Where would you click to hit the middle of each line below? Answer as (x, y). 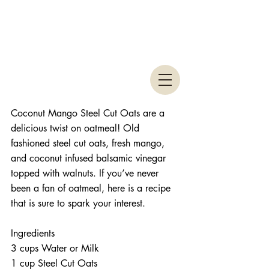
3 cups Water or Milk (58, 249)
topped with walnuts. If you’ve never (86, 174)
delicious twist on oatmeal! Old (77, 128)
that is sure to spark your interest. (80, 204)
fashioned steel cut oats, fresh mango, (89, 144)
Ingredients (34, 234)
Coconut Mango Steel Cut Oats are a (89, 113)
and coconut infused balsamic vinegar (90, 159)
